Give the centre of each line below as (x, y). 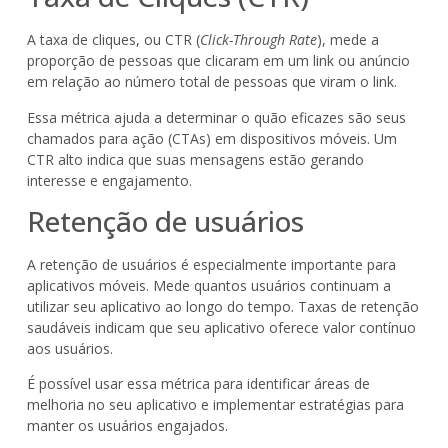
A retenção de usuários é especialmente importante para (211, 264)
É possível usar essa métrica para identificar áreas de (198, 384)
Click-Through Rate (258, 40)
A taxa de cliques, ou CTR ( (113, 40)
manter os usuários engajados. (127, 426)
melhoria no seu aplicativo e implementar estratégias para (215, 405)
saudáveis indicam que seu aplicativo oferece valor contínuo (221, 327)
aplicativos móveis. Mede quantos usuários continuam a (208, 285)
